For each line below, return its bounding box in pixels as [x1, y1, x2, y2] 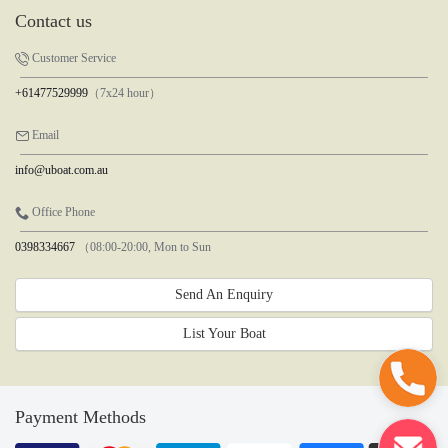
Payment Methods [15, 406, 146, 427]
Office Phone [29, 204, 95, 219]
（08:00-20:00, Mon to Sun [75, 239, 211, 254]
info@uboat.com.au [15, 162, 108, 177]
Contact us [15, 10, 92, 31]
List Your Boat [182, 325, 266, 341]
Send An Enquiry [175, 286, 273, 302]
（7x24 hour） [88, 85, 161, 100]
